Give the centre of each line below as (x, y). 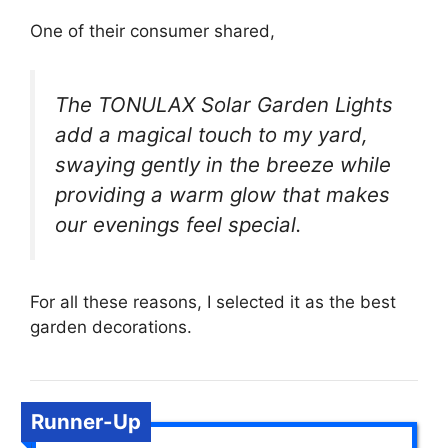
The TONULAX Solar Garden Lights (224, 104)
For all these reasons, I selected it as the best (213, 302)
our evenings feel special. (178, 224)
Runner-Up (86, 422)
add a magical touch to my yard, (211, 134)
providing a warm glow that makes (222, 194)
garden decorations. (111, 327)
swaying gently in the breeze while (223, 164)
